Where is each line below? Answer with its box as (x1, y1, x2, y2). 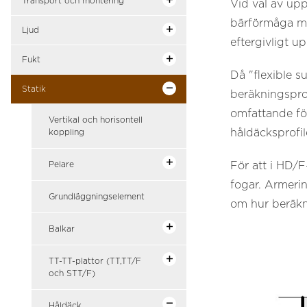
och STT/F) (49, 269, 95, 278)
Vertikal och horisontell (49, 116, 143, 124)
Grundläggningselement (49, 193, 145, 201)
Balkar (49, 225, 75, 233)
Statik (22, 85, 46, 93)
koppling (49, 128, 84, 136)
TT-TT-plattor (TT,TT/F (49, 257, 141, 265)
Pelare (49, 160, 74, 169)
